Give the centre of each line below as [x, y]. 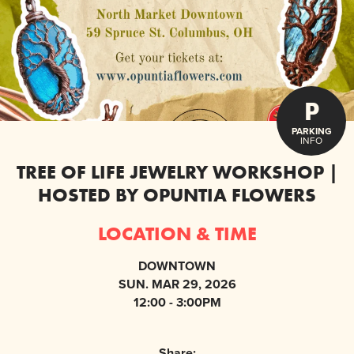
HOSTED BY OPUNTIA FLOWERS [177, 195]
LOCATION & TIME [177, 234]
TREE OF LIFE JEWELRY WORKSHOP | [177, 172]
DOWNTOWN [177, 266]
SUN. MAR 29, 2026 [177, 284]
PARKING [311, 131]
